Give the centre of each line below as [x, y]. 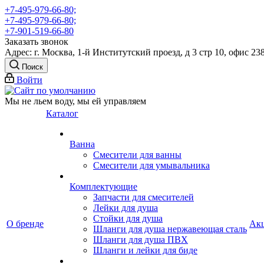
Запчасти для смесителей [143, 197]
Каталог [62, 113]
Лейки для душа [126, 208]
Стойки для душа [128, 218]
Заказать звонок [37, 42]
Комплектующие [103, 187]
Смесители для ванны [137, 155]
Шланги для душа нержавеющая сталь [170, 229]
